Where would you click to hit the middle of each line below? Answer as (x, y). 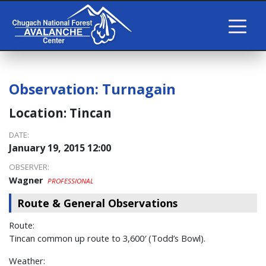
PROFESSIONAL (71, 181)
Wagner (27, 180)
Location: (39, 113)
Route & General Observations (97, 203)
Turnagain (139, 89)
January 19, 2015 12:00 (60, 148)
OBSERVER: (29, 167)
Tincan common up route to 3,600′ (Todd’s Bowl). (107, 238)
